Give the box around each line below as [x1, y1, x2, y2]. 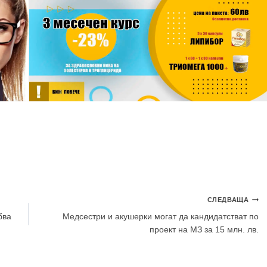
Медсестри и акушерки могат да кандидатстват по [63, 212, 259, 222]
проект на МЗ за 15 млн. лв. [150, 225, 259, 235]
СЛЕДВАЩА [207, 196, 249, 204]
